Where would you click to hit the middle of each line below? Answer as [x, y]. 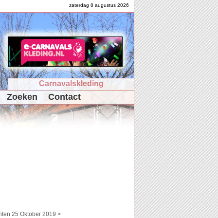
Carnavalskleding [71, 83]
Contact [64, 97]
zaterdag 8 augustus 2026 [99, 5]
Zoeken [22, 97]
